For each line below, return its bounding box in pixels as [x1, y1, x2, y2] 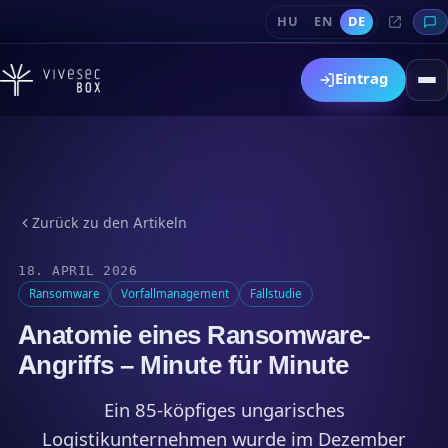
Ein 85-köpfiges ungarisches [103, 398, 345, 421]
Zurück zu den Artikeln [31, 214, 187, 232]
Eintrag [335, 70, 389, 89]
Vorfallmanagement [120, 286, 229, 301]
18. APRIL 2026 [17, 262, 138, 278]
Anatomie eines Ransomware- [17, 318, 371, 351]
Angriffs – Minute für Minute [17, 348, 349, 381]
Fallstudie [249, 286, 302, 301]
